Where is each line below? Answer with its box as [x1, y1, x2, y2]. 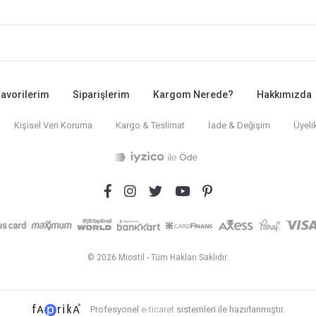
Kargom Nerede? [153, 88, 233, 100]
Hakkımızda [257, 88, 312, 100]
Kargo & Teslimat [116, 119, 185, 130]
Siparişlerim [73, 88, 130, 100]
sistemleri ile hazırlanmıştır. [174, 303, 285, 315]
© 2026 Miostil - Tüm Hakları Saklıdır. [87, 252, 229, 262]
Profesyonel [90, 303, 141, 315]
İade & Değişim [208, 119, 270, 130]
